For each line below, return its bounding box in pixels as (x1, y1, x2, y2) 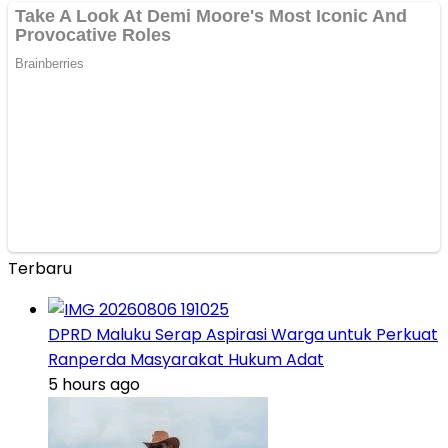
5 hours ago (48, 373, 140, 397)
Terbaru (8, 257, 72, 281)
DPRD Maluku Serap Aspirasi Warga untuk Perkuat (48, 323, 438, 347)
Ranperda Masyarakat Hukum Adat (48, 348, 324, 372)
